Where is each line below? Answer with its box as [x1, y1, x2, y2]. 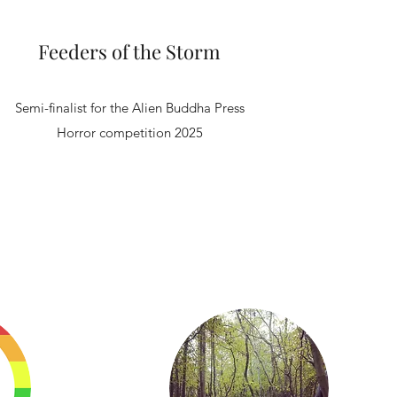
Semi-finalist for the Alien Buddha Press [14, 99, 245, 116]
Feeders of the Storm [38, 38, 222, 65]
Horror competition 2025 [56, 124, 203, 141]
